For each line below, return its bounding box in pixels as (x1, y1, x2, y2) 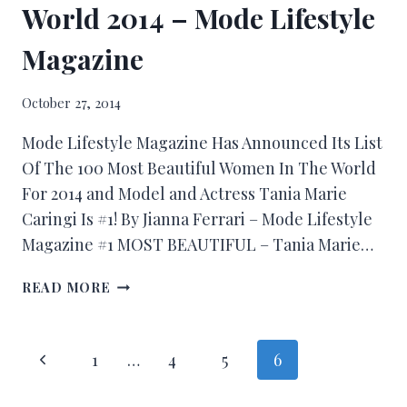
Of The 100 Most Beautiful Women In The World (22, 156, 376, 179)
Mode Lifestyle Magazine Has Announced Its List (22, 131, 382, 154)
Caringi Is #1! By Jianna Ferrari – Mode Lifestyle (22, 207, 372, 230)
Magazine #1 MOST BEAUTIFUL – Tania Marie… (22, 233, 373, 255)
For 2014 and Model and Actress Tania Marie (22, 182, 347, 204)
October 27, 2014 (22, 93, 121, 112)
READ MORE (22, 277, 111, 296)
